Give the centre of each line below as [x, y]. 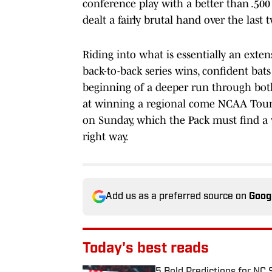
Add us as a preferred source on [177, 196]
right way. [106, 136]
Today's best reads [146, 249]
